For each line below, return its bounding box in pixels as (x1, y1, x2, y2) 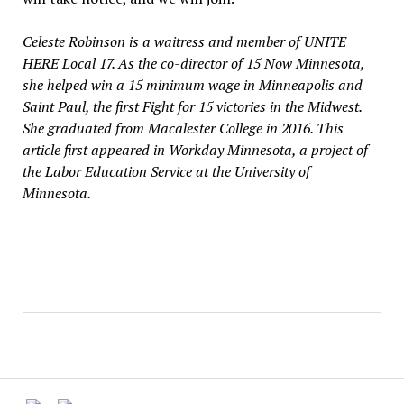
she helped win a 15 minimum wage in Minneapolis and (22, 75, 363, 96)
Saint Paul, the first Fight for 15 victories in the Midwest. (22, 96, 362, 117)
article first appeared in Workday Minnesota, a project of (22, 140, 368, 161)
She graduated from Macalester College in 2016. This (22, 118, 344, 139)
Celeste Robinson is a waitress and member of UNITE (22, 32, 346, 52)
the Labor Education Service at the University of (22, 161, 310, 182)
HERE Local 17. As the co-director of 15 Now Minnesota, (22, 53, 364, 74)
